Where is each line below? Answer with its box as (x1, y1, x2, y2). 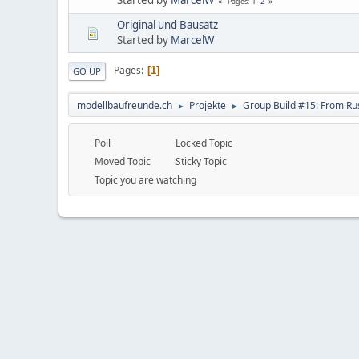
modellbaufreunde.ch (77, 98, 172, 112)
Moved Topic (92, 154, 151, 168)
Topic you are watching (92, 172, 196, 187)
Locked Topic (173, 135, 232, 150)
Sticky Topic (173, 154, 227, 168)
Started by (117, 32, 171, 47)
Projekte (189, 98, 226, 112)
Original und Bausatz (117, 17, 218, 32)
